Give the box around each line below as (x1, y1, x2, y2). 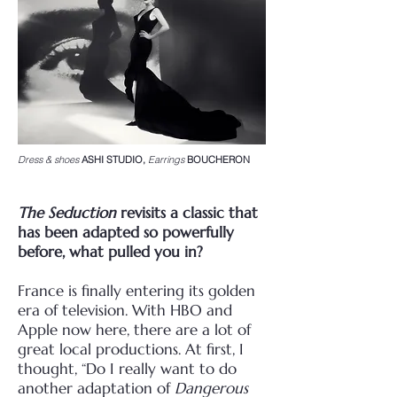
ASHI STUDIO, (79, 153, 148, 166)
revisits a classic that (116, 203, 258, 222)
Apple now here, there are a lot (18, 320, 237, 339)
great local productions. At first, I (18, 339, 244, 359)
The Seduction (18, 203, 116, 222)
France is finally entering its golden (18, 281, 255, 300)
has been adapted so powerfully (18, 222, 234, 242)
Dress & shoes (18, 153, 79, 166)
